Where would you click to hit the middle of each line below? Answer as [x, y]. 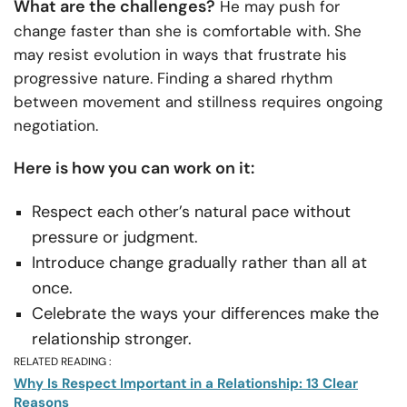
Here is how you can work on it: [134, 168]
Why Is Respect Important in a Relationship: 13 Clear [186, 383]
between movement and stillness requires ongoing [198, 101]
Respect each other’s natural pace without [191, 211]
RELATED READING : [62, 361]
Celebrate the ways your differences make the [205, 313]
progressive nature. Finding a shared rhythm [173, 78]
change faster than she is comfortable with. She [188, 30]
